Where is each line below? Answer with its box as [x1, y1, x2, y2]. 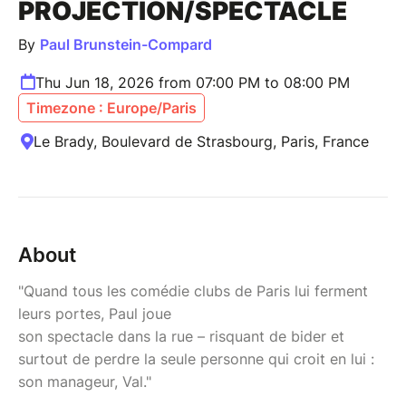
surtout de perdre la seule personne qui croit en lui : [18, 349, 374, 368]
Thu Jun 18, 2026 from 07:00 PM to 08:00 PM [35, 72, 350, 92]
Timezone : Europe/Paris [26, 98, 197, 117]
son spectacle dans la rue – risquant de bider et [18, 326, 344, 345]
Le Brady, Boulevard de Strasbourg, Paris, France [34, 131, 369, 150]
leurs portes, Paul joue [18, 304, 171, 323]
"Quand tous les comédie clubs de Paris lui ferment [18, 281, 368, 300]
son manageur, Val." [18, 372, 151, 391]
